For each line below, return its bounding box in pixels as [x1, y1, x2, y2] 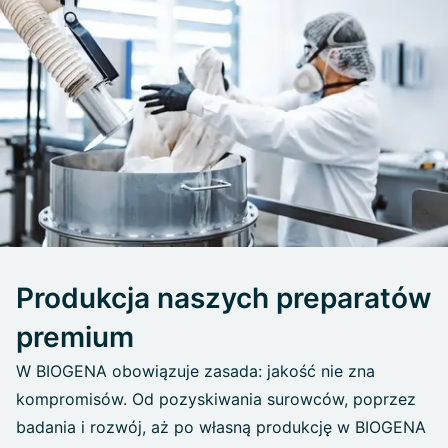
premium [16, 319, 134, 354]
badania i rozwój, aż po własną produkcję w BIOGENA [16, 416, 426, 437]
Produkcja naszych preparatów [16, 280, 431, 315]
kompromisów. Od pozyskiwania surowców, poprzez [16, 388, 416, 409]
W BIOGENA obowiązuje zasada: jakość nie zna [16, 360, 375, 381]
